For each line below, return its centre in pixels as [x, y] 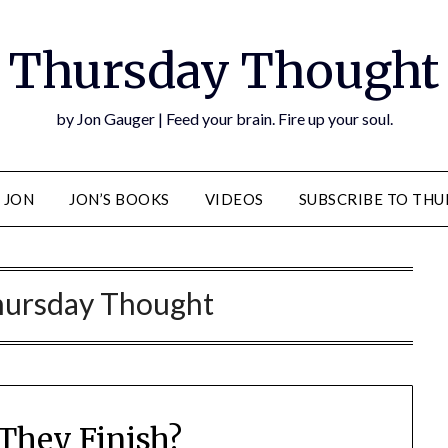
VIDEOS [234, 199]
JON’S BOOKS [119, 199]
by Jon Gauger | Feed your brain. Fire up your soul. [224, 118]
